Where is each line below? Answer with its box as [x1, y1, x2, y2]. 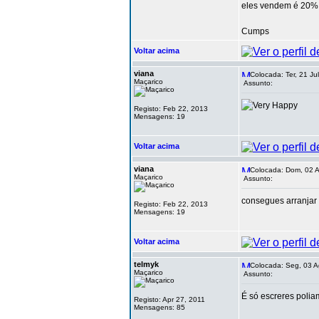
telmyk [134, 260, 159, 268]
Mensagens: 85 [134, 303, 185, 311]
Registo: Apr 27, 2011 [134, 296, 205, 303]
